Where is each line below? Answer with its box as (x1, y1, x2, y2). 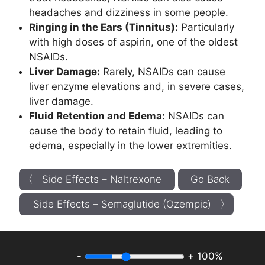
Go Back (190, 173, 230, 185)
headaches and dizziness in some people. (29, 7, 228, 19)
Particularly (178, 21, 234, 34)
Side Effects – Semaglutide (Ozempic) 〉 (33, 198, 230, 210)
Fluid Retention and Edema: (29, 110, 165, 122)
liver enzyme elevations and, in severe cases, (29, 80, 244, 93)
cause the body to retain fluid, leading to (29, 125, 222, 137)
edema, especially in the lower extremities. (29, 140, 232, 152)
